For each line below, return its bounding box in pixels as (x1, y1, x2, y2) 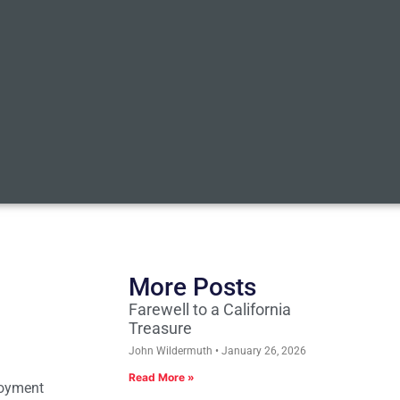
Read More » (129, 371, 195, 385)
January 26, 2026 (219, 345, 306, 358)
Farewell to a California (129, 300, 291, 320)
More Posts (129, 272, 256, 303)
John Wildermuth (129, 345, 215, 358)
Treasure (129, 319, 192, 338)
